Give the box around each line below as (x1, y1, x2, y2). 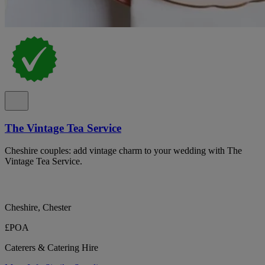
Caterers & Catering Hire (5, 243, 98, 253)
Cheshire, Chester (5, 202, 71, 213)
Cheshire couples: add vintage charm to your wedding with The (5, 146, 242, 156)
